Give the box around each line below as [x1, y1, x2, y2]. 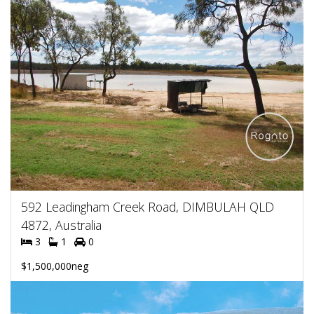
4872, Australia [21, 217, 102, 233]
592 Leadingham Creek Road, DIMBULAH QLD [21, 198, 274, 215]
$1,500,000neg [21, 259, 88, 273]
